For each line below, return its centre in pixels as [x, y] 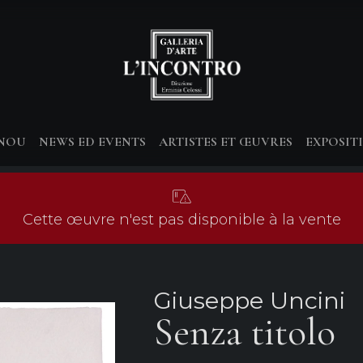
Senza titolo [244, 332]
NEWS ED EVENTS [92, 142]
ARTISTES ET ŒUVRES [226, 142]
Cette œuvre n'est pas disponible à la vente [181, 220]
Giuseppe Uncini [249, 300]
